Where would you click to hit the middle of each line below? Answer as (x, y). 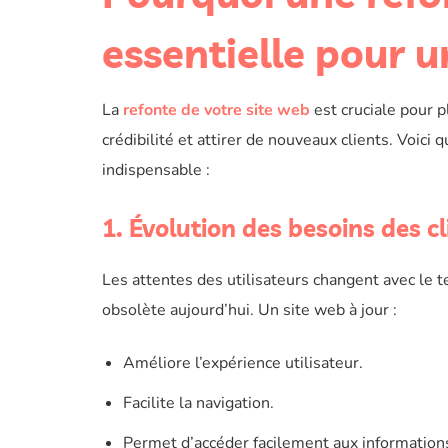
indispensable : (156, 170)
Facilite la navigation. (198, 403)
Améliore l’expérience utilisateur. (242, 363)
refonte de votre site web (216, 110)
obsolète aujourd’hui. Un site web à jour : (249, 310)
